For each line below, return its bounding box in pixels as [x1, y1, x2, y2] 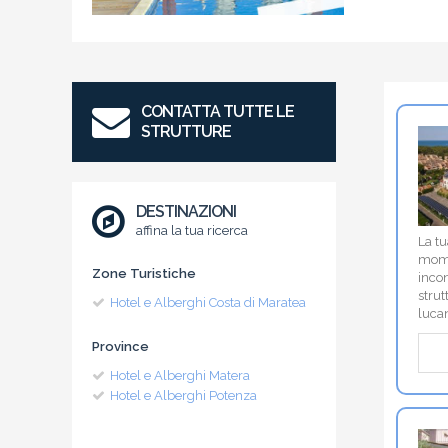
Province [92, 338, 149, 354]
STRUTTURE [141, 121, 232, 141]
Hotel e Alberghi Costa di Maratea [110, 294, 306, 310]
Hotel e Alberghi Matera [110, 367, 250, 383]
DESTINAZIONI [136, 201, 237, 221]
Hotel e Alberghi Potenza [110, 387, 257, 403]
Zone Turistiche [92, 265, 196, 281]
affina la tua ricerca [136, 222, 249, 238]
